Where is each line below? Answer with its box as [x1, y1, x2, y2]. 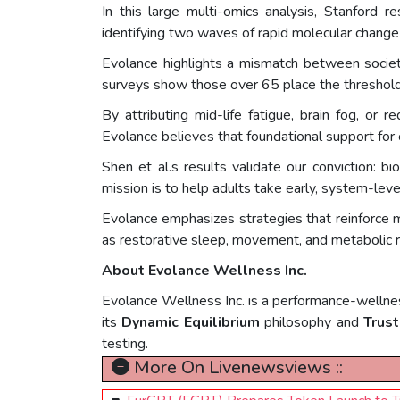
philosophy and [259, 312, 363, 333]
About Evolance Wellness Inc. [102, 261, 307, 281]
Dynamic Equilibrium [121, 312, 260, 333]
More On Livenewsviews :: [129, 355, 343, 380]
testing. [102, 334, 148, 354]
